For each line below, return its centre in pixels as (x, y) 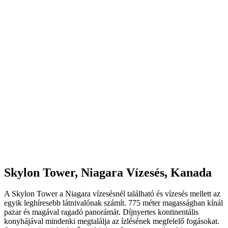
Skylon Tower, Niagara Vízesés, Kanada (108, 172)
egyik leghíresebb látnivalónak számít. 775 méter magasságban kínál (113, 203)
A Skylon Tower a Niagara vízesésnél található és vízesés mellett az (112, 194)
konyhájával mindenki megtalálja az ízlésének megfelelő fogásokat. (112, 221)
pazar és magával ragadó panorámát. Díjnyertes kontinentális (101, 212)
